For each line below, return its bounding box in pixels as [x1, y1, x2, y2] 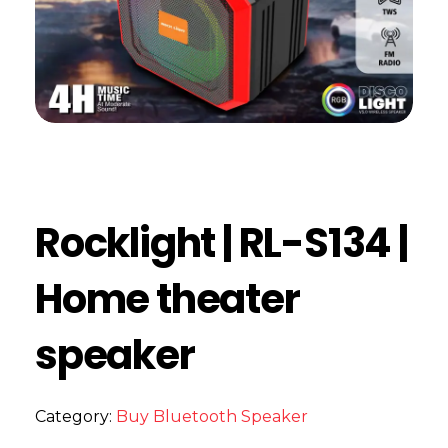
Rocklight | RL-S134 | [35, 215, 408, 271]
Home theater [35, 271, 300, 327]
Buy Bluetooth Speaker [116, 407, 308, 426]
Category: [35, 407, 116, 426]
